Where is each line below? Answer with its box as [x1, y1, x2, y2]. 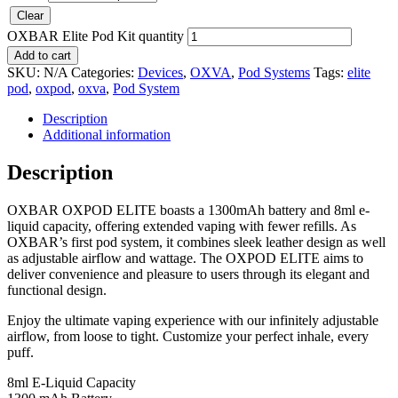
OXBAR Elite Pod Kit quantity [7, 28, 184, 44]
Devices [138, 64, 183, 80]
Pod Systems [238, 64, 310, 80]
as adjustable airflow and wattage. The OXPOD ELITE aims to [7, 250, 363, 266]
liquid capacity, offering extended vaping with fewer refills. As [7, 218, 356, 234]
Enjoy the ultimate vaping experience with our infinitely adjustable [7, 312, 378, 328]
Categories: [71, 64, 138, 80]
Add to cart [14, 48, 71, 62]
